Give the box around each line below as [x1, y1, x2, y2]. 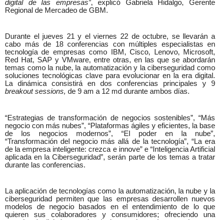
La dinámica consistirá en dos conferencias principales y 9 [5, 80, 215, 88]
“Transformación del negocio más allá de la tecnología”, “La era [5, 137, 215, 145]
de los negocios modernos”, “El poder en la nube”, [5, 129, 215, 137]
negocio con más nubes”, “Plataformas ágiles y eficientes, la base [5, 121, 215, 130]
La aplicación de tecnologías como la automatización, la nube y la [5, 187, 215, 195]
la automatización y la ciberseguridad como [75, 64, 216, 72]
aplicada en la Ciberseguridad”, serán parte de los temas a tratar [5, 153, 215, 161]
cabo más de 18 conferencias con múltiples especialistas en [5, 40, 215, 49]
